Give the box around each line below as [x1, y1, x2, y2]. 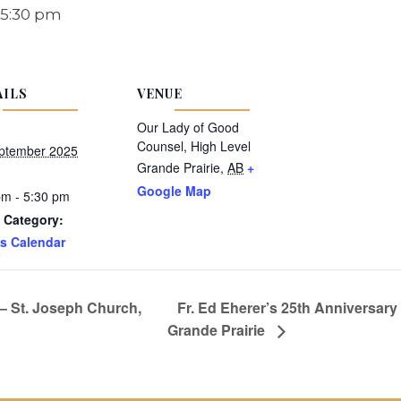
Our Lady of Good [137, 117, 239, 136]
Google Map [137, 181, 211, 200]
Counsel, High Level [137, 136, 251, 155]
